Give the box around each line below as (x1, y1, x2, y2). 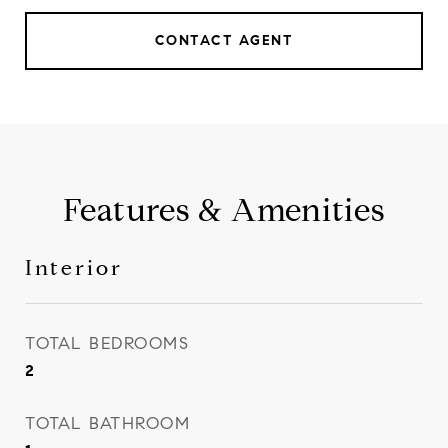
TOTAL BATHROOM (25, 413, 190, 434)
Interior (25, 255, 123, 281)
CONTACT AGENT (154, 32, 294, 49)
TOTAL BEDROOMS (25, 333, 189, 354)
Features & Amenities (62, 190, 386, 230)
